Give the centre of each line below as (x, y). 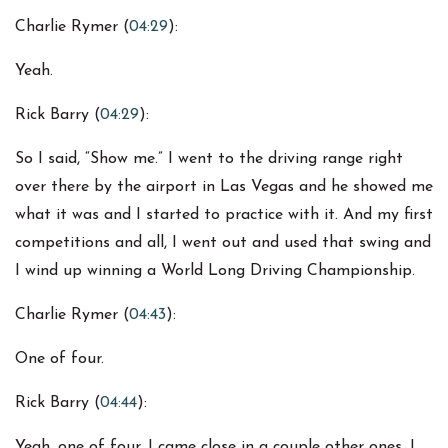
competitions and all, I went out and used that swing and (223, 243)
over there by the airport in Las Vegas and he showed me (224, 187)
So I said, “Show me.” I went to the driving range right (209, 159)
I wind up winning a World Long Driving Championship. (215, 271)
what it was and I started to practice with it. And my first (224, 215)
